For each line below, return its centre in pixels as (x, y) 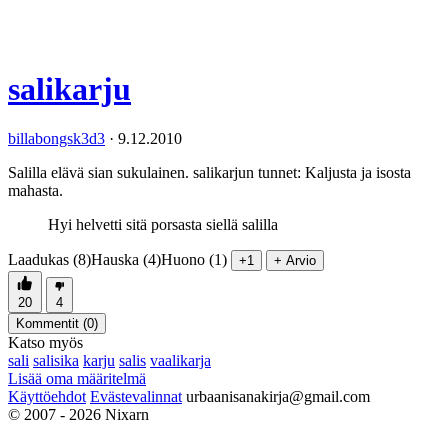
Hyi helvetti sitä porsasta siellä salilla (163, 224)
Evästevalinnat (136, 396)
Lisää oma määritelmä (77, 378)
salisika (56, 360)
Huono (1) (194, 259)
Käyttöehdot (47, 396)
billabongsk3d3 (56, 138)
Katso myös (45, 342)
